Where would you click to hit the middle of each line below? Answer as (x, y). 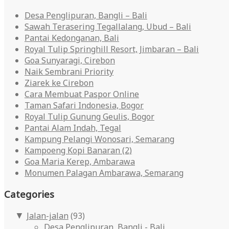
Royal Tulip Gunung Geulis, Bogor (89, 116)
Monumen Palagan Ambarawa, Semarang (104, 173)
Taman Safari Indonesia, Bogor (84, 105)
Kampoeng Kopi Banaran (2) (78, 150)
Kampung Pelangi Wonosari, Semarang (99, 139)
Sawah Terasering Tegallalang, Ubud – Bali (108, 26)
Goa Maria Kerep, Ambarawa (80, 161)
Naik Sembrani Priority (69, 71)
